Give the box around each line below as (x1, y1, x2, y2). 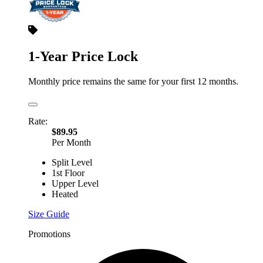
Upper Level (52, 178, 99, 188)
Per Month (52, 137, 91, 147)
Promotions (28, 228, 70, 239)
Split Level (52, 157, 92, 167)
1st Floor (52, 167, 85, 178)
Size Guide (28, 208, 69, 219)
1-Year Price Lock (28, 48, 138, 64)
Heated (52, 188, 78, 199)
